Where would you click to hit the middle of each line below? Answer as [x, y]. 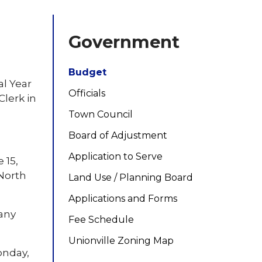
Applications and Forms [123, 199]
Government [124, 42]
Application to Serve [116, 156]
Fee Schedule [101, 220]
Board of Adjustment [118, 135]
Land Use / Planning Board [131, 177]
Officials [87, 93]
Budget [88, 72]
